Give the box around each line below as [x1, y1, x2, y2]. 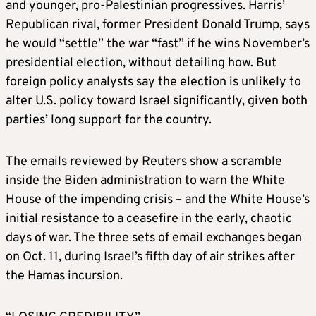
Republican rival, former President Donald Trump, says [6, 17, 310, 34]
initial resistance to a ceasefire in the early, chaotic [6, 211, 292, 228]
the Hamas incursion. [6, 268, 123, 285]
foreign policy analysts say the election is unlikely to [6, 74, 301, 91]
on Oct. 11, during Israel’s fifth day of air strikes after [6, 249, 295, 266]
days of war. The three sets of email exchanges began [6, 230, 302, 247]
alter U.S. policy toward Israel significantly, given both [6, 93, 308, 110]
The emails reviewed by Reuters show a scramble [6, 154, 282, 171]
